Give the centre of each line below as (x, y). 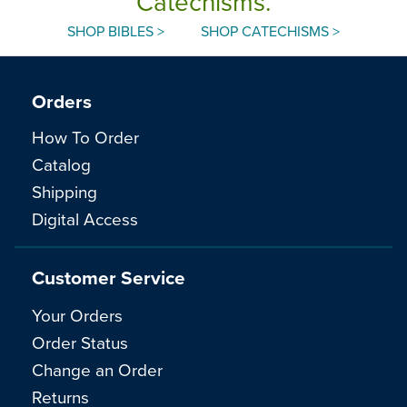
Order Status (80, 342)
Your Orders (77, 314)
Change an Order (97, 369)
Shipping (65, 192)
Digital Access (85, 219)
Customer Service (109, 277)
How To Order (85, 137)
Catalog (61, 164)
